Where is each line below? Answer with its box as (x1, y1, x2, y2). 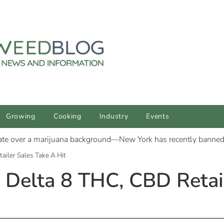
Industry (99, 111, 128, 121)
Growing (5, 111, 35, 121)
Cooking (53, 111, 81, 121)
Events (146, 111, 169, 121)
